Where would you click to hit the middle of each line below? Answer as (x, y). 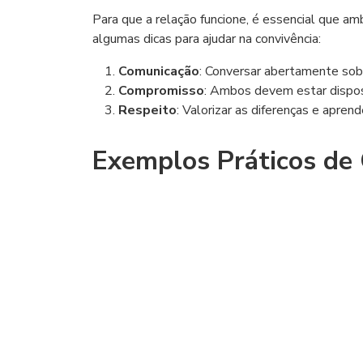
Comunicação (159, 71)
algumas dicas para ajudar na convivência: (207, 39)
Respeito (147, 110)
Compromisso (161, 91)
